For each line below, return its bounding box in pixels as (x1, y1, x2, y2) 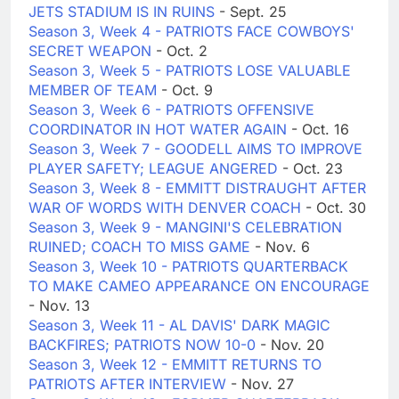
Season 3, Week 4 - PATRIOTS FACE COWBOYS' (28, 22, 354, 41)
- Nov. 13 (28, 297, 90, 315)
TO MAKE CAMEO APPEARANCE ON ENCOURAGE (28, 277, 370, 296)
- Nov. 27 (231, 375, 294, 394)
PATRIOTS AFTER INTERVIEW (28, 375, 231, 394)
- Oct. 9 (161, 81, 213, 100)
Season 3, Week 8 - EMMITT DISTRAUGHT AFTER (28, 179, 366, 198)
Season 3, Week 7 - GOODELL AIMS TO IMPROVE (28, 140, 362, 159)
